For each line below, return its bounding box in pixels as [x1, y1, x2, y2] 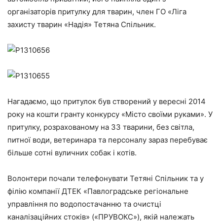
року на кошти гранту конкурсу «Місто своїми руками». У [7, 110, 213, 119]
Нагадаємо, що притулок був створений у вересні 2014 [7, 97, 206, 106]
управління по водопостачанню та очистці [7, 199, 161, 209]
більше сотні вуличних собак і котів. [7, 148, 137, 157]
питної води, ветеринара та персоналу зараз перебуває [7, 135, 208, 145]
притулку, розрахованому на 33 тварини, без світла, [7, 122, 194, 132]
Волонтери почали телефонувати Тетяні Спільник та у [7, 174, 204, 183]
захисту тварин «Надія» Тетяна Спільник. [7, 20, 156, 29]
